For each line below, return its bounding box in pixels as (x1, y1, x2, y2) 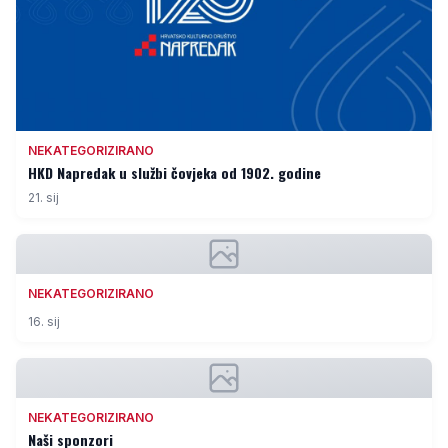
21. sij (28, 190, 59, 206)
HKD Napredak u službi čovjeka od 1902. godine (119, 162, 321, 184)
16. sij (28, 314, 60, 330)
